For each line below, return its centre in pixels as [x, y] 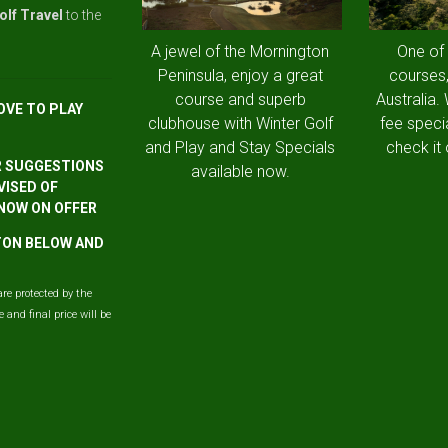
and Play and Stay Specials [240, 147]
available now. [240, 171]
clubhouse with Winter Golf [240, 123]
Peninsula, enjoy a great [240, 75]
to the [83, 15]
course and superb [240, 99]
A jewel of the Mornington [240, 51]
